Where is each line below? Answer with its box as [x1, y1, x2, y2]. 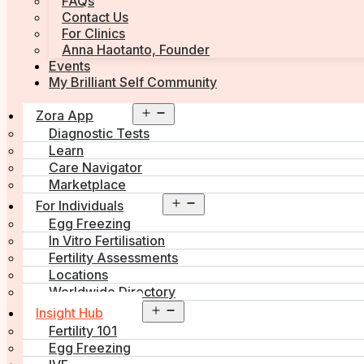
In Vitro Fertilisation [49, 232, 165, 249]
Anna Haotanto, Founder [62, 41, 210, 58]
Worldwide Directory [49, 284, 175, 301]
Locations [49, 266, 108, 284]
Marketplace [49, 176, 126, 193]
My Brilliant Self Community [49, 74, 217, 91]
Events [49, 58, 90, 75]
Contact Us [62, 9, 128, 26]
